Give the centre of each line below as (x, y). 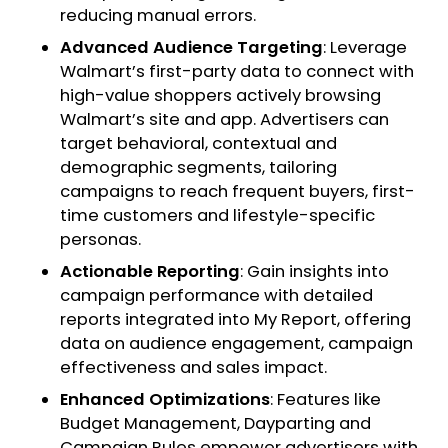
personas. (100, 240)
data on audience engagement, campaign (236, 344)
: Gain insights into (314, 272)
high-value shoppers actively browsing (220, 96)
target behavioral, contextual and (198, 144)
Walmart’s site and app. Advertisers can (224, 120)
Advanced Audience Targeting (191, 48)
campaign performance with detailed (216, 296)
